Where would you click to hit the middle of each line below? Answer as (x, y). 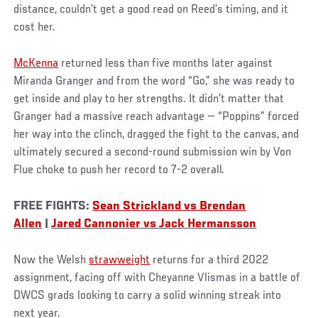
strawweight (120, 260)
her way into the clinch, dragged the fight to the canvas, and (157, 135)
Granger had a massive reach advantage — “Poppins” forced (157, 117)
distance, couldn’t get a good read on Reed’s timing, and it (151, 10)
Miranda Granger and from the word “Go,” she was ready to (154, 81)
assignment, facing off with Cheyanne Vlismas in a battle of (157, 278)
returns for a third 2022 (209, 260)
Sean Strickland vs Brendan (169, 206)
